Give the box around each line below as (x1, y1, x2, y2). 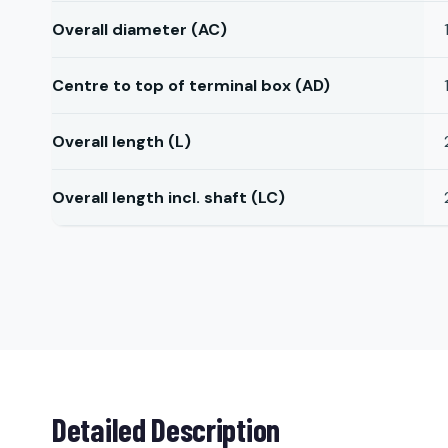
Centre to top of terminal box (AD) (52, 75, 330, 96)
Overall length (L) (52, 131, 191, 152)
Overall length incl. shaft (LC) (52, 187, 285, 208)
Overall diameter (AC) (52, 19, 227, 40)
